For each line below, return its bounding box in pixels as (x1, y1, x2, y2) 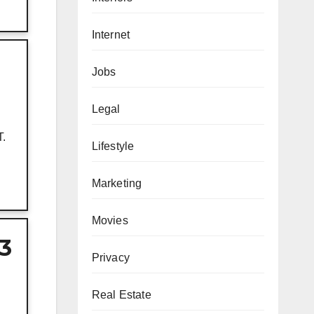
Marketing (91, 177, 142, 189)
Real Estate (91, 288, 151, 301)
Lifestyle (91, 139, 135, 152)
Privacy (91, 251, 130, 264)
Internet (91, 28, 130, 41)
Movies (91, 214, 128, 226)
